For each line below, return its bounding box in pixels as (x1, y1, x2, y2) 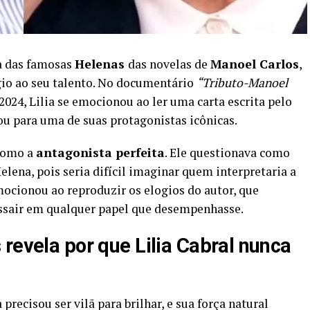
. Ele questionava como (165, 144, 290, 161)
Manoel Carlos (210, 55, 299, 72)
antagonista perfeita (36, 144, 165, 161)
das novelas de (128, 55, 210, 72)
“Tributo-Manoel (197, 74, 288, 91)
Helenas (75, 55, 128, 72)
